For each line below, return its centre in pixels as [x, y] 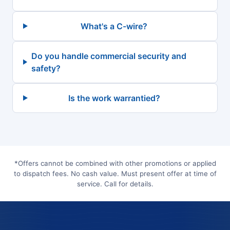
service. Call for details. [115, 184]
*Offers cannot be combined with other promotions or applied [115, 163]
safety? [46, 68]
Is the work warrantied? [114, 98]
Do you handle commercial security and [109, 56]
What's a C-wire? [114, 26]
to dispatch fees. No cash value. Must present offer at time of [115, 173]
